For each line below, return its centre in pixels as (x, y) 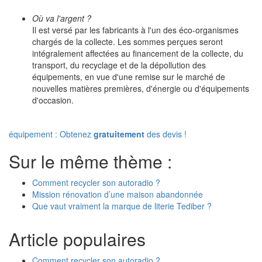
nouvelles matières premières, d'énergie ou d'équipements (141, 88)
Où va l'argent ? (62, 18)
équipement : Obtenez (51, 134)
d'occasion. (53, 100)
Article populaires (77, 239)
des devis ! (166, 134)
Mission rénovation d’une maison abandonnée (118, 194)
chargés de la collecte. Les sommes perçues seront (127, 42)
